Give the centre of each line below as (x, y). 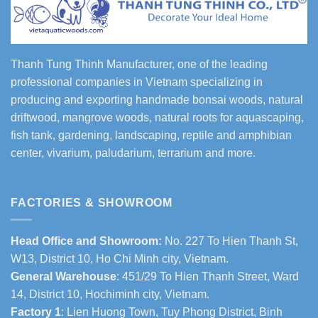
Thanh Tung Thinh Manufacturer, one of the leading (139, 64)
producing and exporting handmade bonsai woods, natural (157, 100)
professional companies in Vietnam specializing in (137, 82)
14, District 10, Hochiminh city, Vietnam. (110, 295)
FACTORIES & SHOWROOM (92, 202)
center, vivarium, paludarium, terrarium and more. (133, 153)
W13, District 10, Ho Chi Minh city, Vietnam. (120, 259)
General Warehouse (64, 277)
